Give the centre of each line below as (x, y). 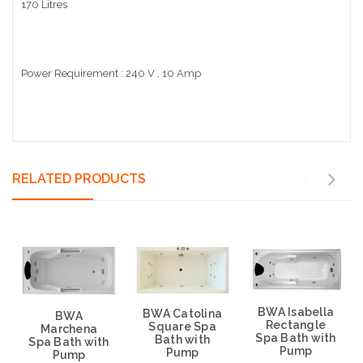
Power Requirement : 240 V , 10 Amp (111, 73)
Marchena (69, 329)
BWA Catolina (182, 314)
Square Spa (182, 327)
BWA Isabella (296, 312)
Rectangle (296, 325)
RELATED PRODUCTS (79, 178)
